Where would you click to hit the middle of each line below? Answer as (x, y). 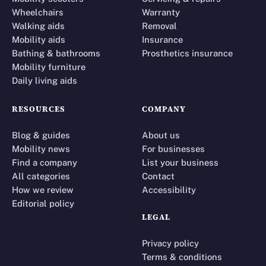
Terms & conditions (182, 257)
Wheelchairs (38, 12)
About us (161, 135)
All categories (41, 176)
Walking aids (38, 26)
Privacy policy (170, 243)
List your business (180, 163)
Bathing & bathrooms (56, 53)
